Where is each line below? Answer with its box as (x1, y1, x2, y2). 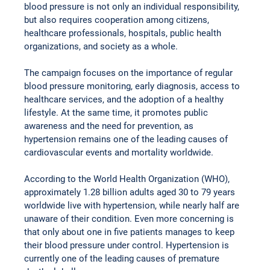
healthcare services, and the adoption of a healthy (24, 94, 227, 105)
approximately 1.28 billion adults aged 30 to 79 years (24, 187, 238, 198)
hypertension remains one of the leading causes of (24, 134, 231, 145)
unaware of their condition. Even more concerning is (24, 213, 237, 225)
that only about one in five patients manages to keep (24, 227, 237, 238)
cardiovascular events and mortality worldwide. (24, 147, 214, 159)
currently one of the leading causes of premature (24, 253, 222, 265)
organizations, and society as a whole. (24, 41, 178, 52)
